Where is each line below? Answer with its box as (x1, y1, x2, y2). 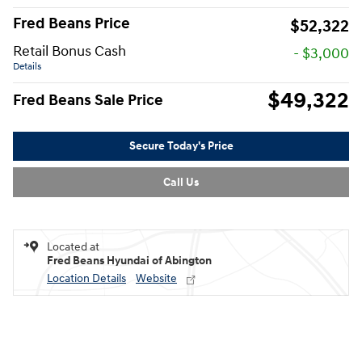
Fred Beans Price (13, 14, 130, 33)
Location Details (47, 271, 126, 285)
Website (136, 271, 177, 285)
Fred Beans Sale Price (13, 90, 163, 110)
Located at (47, 239, 99, 254)
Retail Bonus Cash (13, 41, 126, 61)
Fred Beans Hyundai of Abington (47, 253, 212, 267)
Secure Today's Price (128, 139, 234, 154)
